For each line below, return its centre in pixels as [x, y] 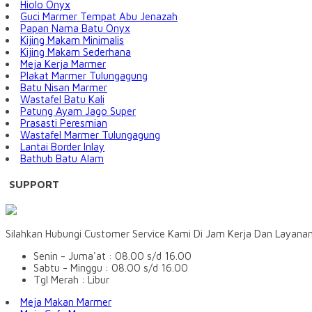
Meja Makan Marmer [66, 302]
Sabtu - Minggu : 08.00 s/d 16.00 [111, 268]
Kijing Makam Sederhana [76, 52]
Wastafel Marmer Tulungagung [90, 135]
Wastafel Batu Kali [62, 100]
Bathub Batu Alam [62, 159]
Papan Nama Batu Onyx [75, 29]
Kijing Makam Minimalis [72, 40]
